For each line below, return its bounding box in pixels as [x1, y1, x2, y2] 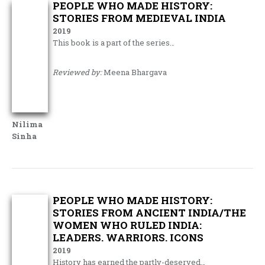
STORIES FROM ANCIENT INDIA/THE [53, 206, 247, 219]
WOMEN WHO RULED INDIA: [53, 218, 202, 232]
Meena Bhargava [102, 67, 167, 77]
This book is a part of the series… [53, 37, 175, 48]
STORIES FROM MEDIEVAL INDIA [53, 11, 227, 25]
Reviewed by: [53, 67, 102, 77]
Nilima [12, 119, 43, 130]
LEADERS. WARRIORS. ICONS [53, 231, 204, 244]
